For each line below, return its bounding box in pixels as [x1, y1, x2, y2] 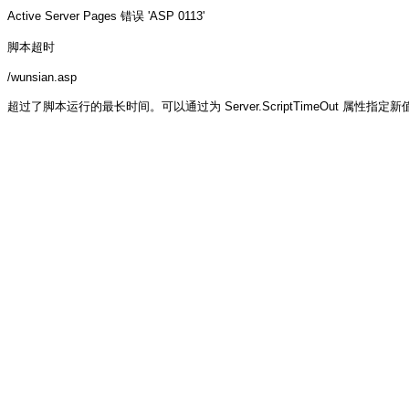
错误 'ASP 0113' [121, 9, 204, 23]
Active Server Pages [7, 9, 117, 23]
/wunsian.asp [7, 70, 77, 84]
